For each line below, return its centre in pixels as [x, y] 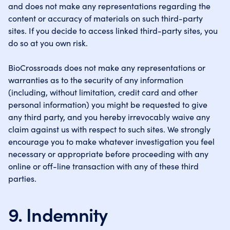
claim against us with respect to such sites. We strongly [109, 129]
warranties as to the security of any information [96, 80]
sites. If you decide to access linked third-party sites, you [113, 30]
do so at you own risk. [48, 43]
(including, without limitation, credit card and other [103, 92]
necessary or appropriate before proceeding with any [108, 154]
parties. [22, 178]
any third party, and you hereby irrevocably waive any [109, 117]
